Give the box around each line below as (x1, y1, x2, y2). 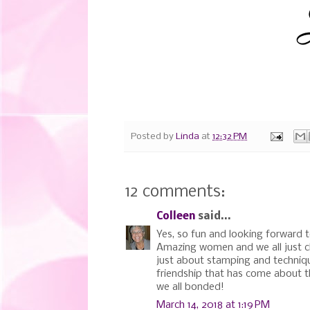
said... (195, 210, 231, 222)
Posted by (131, 131, 176, 142)
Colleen (156, 210, 195, 222)
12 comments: (125, 183, 225, 201)
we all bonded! (156, 281, 224, 293)
